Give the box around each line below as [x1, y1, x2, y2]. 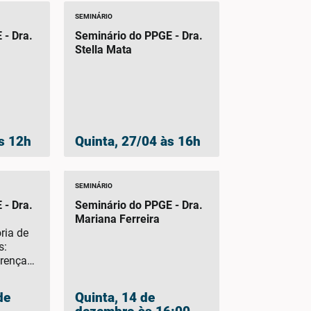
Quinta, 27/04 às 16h [74, 133, 201, 150]
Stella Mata [74, 42, 132, 56]
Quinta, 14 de [74, 289, 155, 305]
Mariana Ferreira [74, 212, 160, 226]
